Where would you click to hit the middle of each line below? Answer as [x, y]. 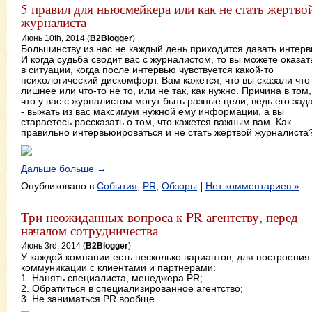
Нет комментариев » [252, 186]
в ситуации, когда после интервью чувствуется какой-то [147, 70]
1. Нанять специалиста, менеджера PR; [112, 278]
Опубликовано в [59, 186]
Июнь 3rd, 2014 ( [53, 246]
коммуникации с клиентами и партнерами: [118, 267]
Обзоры [179, 186]
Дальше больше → [64, 168]
